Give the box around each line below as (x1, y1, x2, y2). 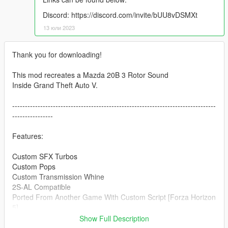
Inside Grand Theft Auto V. (12, 80, 98, 91)
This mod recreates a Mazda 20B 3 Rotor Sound (12, 70, 168, 80)
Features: (12, 131, 43, 141)
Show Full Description (79, 213, 149, 224)
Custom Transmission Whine (12, 172, 104, 182)
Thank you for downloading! (12, 49, 102, 60)
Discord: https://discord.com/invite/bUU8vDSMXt (43, 10, 197, 20)
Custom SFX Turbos (12, 151, 77, 162)
